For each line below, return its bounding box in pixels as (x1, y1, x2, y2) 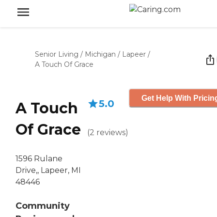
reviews (96, 128, 125, 137)
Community (15, 201, 70, 212)
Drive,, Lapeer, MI (15, 166, 81, 175)
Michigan (85, 50, 116, 59)
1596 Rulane (15, 154, 62, 164)
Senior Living (35, 50, 78, 59)
